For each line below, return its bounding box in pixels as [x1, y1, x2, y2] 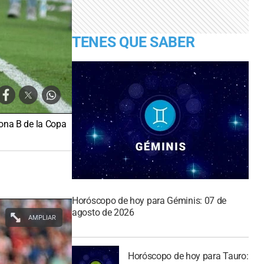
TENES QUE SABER [72, 33, 195, 51]
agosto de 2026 [72, 206, 134, 218]
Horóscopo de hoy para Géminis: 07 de [72, 194, 227, 206]
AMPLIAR [28, 213, 56, 222]
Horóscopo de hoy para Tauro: [127, 250, 249, 262]
